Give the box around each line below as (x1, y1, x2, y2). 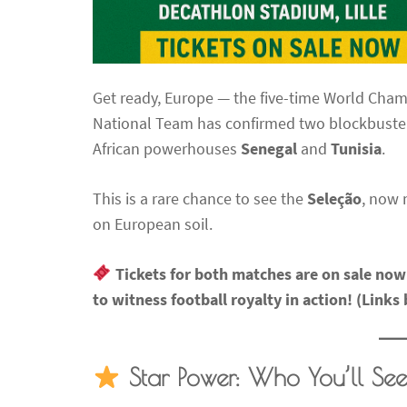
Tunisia (331, 137, 382, 159)
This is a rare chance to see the (93, 187, 307, 209)
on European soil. (93, 213, 213, 234)
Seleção (307, 187, 362, 209)
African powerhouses (93, 137, 241, 159)
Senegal (241, 137, 297, 159)
